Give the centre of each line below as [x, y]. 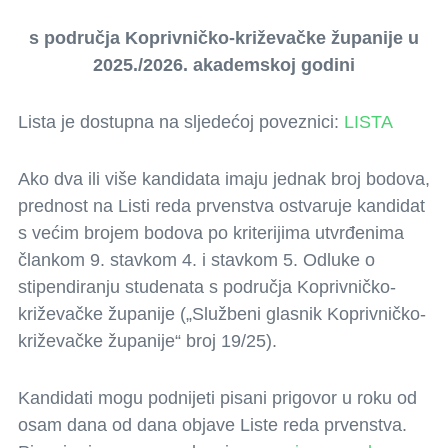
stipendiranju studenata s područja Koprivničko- [207, 287]
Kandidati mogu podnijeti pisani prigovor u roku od [217, 398]
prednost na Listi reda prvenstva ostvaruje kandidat [221, 206]
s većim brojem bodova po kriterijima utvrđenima [211, 233]
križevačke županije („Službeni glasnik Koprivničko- [222, 314]
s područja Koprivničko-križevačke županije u [224, 38]
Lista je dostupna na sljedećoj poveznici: [181, 122]
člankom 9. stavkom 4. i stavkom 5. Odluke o [196, 260]
